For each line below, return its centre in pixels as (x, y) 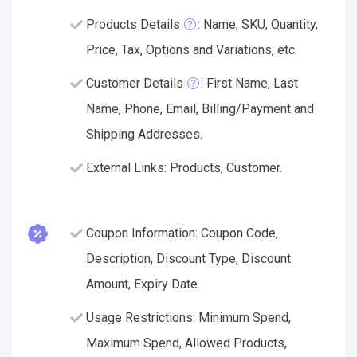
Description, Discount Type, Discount (188, 258)
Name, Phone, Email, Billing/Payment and (200, 108)
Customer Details (135, 83)
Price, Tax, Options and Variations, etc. (192, 49)
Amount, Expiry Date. (143, 284)
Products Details (133, 24)
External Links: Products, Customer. (184, 167)
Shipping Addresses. (144, 134)
